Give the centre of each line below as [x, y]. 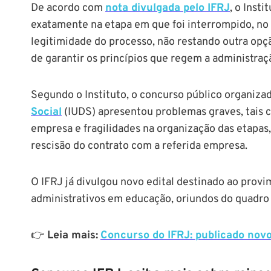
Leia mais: [71, 235]
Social [46, 112]
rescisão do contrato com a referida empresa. [139, 146]
